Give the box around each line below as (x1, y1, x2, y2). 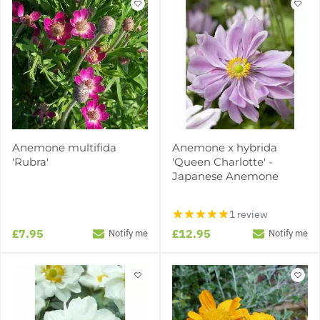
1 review (229, 207, 268, 221)
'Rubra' (12, 154, 49, 169)
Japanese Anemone (172, 169, 279, 183)
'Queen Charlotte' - (172, 154, 273, 169)
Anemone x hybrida (172, 140, 277, 154)
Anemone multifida (12, 140, 116, 154)
